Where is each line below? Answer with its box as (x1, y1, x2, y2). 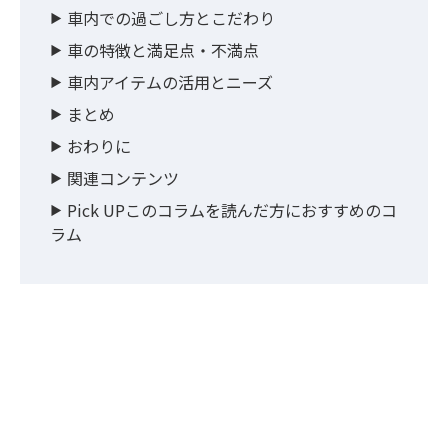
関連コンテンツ (67, 166, 179, 191)
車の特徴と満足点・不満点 (67, 38, 259, 63)
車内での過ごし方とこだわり (67, 6, 275, 31)
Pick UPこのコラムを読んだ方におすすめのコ (67, 198, 397, 223)
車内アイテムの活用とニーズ (67, 70, 273, 95)
